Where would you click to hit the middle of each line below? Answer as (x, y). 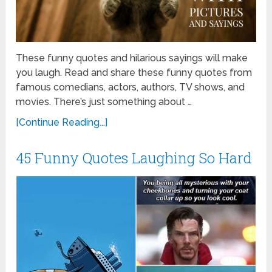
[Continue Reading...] (62, 122)
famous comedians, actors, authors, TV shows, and (131, 87)
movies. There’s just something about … (104, 101)
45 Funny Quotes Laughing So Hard (134, 158)
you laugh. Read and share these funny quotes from (134, 72)
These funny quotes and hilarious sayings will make (132, 58)
